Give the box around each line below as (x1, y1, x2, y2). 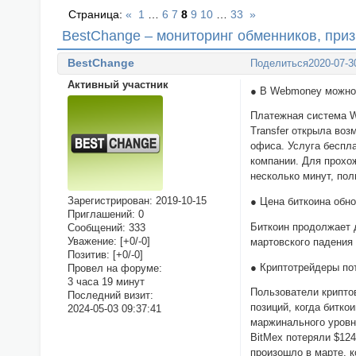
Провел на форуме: (67, 262, 162, 275)
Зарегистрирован (67, 195, 149, 207)
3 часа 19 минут (67, 276, 145, 288)
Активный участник (67, 78, 168, 91)
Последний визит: (67, 289, 153, 302)
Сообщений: (67, 222, 126, 234)
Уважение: (67, 235, 117, 248)
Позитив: (67, 249, 110, 261)
